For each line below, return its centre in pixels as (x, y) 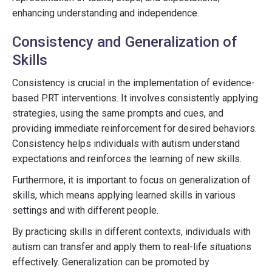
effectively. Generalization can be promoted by (111, 262)
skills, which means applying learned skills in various (124, 195)
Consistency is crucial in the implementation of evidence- (134, 83)
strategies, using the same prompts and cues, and (118, 113)
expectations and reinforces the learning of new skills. (127, 159)
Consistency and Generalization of (124, 42)
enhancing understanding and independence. (106, 13)
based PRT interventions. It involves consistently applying (135, 98)
